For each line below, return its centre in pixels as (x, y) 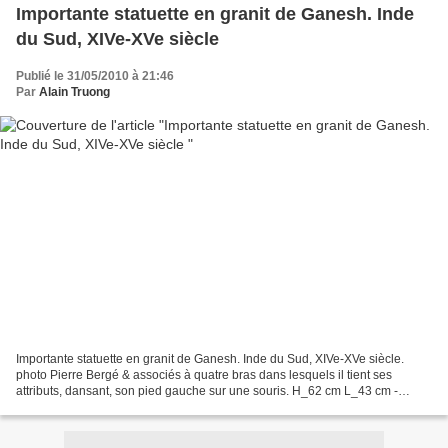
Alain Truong (74, 91)
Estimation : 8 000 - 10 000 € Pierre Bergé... (134, 407)
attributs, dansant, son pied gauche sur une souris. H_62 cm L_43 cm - (207, 391)
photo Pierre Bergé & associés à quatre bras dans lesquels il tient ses (204, 375)
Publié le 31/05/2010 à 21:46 (95, 75)
